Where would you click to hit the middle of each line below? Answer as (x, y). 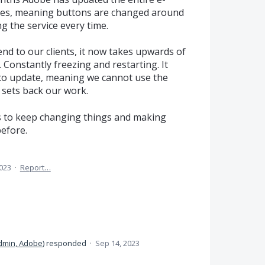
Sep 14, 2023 (118, 243)
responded (67, 243)
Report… (35, 167)
